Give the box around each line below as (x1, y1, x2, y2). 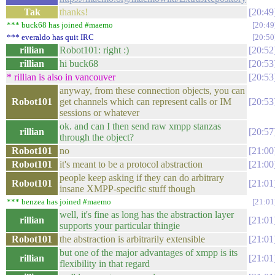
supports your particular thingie (60, 220, 180, 231)
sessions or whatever (60, 107, 139, 118)
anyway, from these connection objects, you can (60, 85, 245, 96)
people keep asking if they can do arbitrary (60, 172, 224, 183)
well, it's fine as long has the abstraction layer (60, 209, 234, 220)
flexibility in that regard (60, 258, 150, 269)
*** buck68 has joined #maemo (7, 20, 113, 29)
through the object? (60, 132, 134, 142)
